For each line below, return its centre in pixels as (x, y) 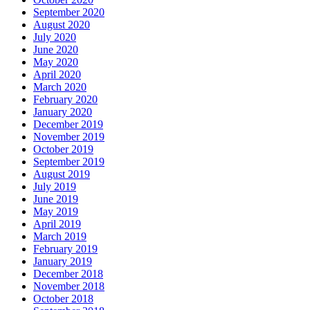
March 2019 (60, 236)
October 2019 (63, 149)
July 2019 (55, 186)
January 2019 (63, 261)
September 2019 (69, 161)
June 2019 (56, 199)
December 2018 (68, 273)
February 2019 (65, 248)
